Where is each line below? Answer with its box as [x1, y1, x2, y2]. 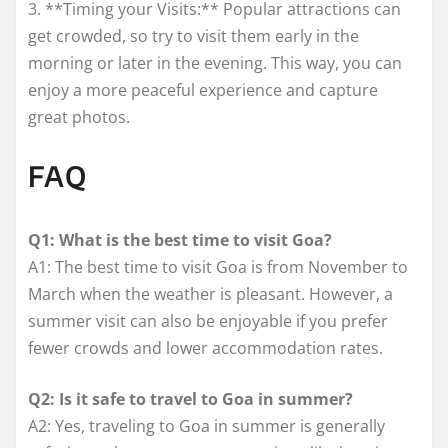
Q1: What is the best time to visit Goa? [28, 229, 332, 252]
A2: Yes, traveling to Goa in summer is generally [28, 415, 385, 438]
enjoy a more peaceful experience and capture [28, 79, 378, 102]
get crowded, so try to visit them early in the [28, 25, 359, 48]
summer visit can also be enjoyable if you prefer [28, 310, 388, 333]
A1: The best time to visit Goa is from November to [28, 256, 408, 279]
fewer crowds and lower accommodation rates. [28, 337, 383, 360]
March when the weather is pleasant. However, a [28, 283, 393, 306]
